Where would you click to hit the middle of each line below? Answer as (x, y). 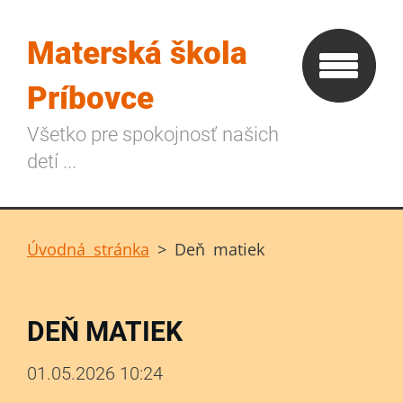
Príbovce (90, 99)
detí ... (52, 161)
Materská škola (137, 54)
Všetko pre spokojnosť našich (153, 134)
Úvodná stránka (88, 249)
